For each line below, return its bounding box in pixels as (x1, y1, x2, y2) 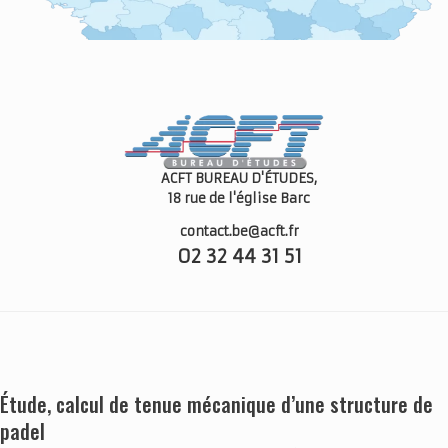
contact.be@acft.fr (179, 222, 299, 240)
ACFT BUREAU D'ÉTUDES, (161, 169, 317, 187)
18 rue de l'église (168, 189, 280, 207)
